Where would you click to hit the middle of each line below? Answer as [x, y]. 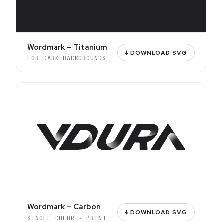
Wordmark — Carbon [64, 207]
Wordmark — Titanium [67, 47]
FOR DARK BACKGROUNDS [67, 58]
